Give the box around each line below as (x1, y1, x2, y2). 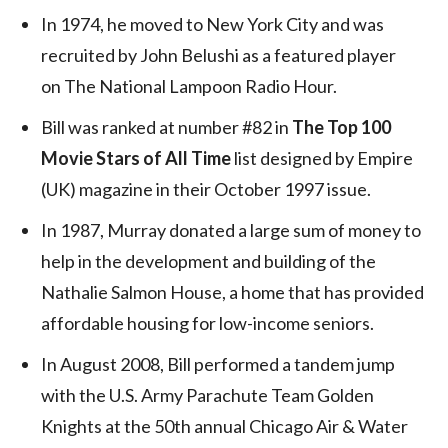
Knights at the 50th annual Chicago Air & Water (41, 414, 408, 437)
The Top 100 (292, 115, 391, 138)
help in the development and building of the (41, 249, 376, 272)
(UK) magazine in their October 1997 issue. (41, 177, 371, 200)
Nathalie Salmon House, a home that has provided (41, 280, 424, 303)
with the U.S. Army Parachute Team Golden (41, 383, 374, 406)
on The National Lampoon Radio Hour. (41, 74, 337, 97)
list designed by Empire (231, 146, 413, 169)
